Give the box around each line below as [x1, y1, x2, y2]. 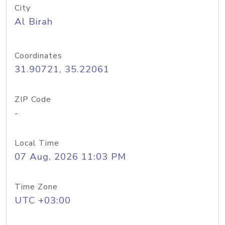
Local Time [15, 138, 59, 149]
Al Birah [15, 15, 53, 28]
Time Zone [15, 181, 58, 192]
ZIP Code [15, 94, 51, 105]
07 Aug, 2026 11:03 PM [15, 150, 126, 163]
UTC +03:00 [15, 194, 71, 207]
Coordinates [15, 50, 62, 61]
